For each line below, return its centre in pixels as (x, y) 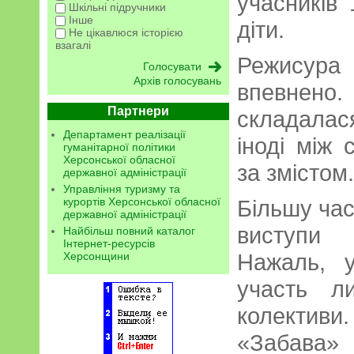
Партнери (138, 111)
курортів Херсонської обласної (142, 202)
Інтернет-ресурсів (109, 244)
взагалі (73, 45)
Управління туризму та (122, 189)
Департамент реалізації (124, 135)
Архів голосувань (177, 81)
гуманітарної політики (119, 147)
